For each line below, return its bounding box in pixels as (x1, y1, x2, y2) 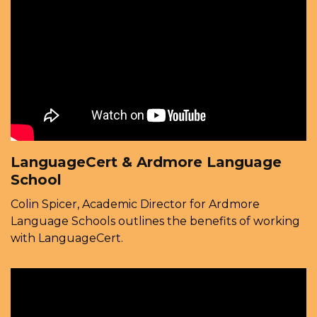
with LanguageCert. (11, 231, 123, 246)
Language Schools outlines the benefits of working (11, 214, 300, 229)
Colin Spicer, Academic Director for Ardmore (11, 197, 260, 212)
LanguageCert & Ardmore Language (11, 154, 282, 171)
